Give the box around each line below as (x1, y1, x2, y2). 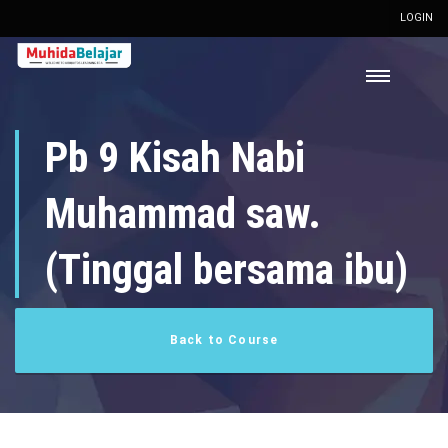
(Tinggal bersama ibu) (45, 245, 408, 294)
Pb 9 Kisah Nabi (45, 133, 305, 182)
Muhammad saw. (45, 189, 321, 238)
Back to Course (169, 333, 279, 347)
